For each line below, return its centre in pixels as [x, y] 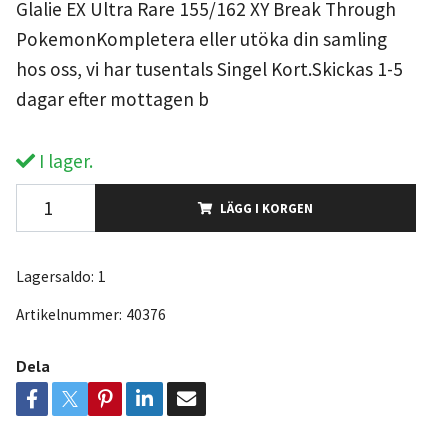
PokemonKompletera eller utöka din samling [201, 38]
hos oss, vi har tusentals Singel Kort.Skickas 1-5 [209, 68]
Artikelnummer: [68, 314]
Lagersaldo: [54, 276]
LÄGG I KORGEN [266, 207]
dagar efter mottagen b [112, 98]
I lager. [63, 160]
